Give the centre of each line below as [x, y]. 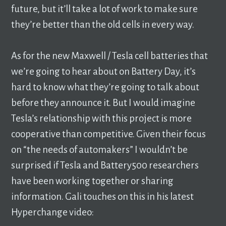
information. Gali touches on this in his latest [103, 197]
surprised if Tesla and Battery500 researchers [105, 165]
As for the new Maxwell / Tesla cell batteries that [110, 56]
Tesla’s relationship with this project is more [102, 119]
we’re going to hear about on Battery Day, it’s [104, 72]
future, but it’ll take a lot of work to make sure [105, 9]
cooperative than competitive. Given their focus [109, 134]
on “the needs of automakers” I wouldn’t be [100, 150]
